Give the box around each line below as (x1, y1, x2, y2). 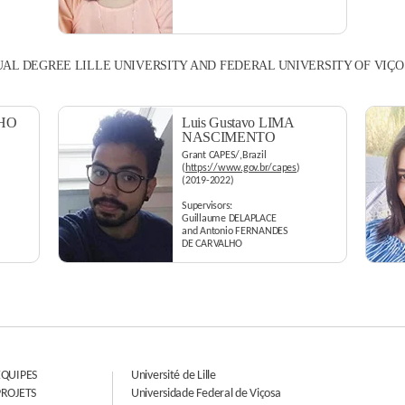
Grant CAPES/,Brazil (182, 150, 267, 161)
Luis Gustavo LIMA (182, 115, 294, 130)
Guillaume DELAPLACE (182, 213, 277, 224)
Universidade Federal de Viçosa (131, 387, 281, 400)
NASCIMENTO (182, 129, 276, 145)
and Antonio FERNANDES (182, 226, 288, 237)
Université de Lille (131, 369, 216, 382)
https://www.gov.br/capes (184, 163, 297, 174)
